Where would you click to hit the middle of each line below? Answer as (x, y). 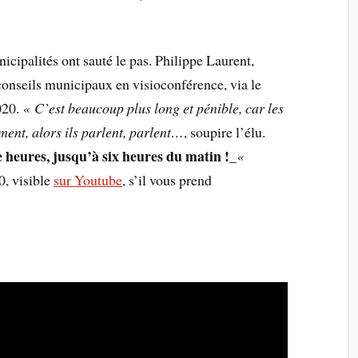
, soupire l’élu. (225, 131)
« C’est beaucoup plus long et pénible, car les (153, 107)
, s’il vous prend (167, 179)
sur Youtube (88, 179)
